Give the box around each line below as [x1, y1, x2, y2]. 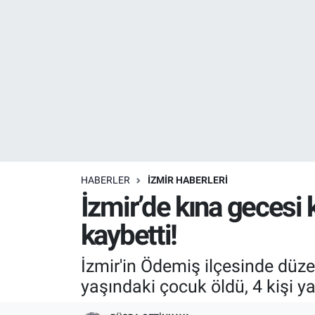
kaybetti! [80, 219, 177, 252]
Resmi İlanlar [37, 18, 112, 32]
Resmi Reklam [37, 54, 119, 68]
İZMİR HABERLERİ [147, 174, 228, 186]
